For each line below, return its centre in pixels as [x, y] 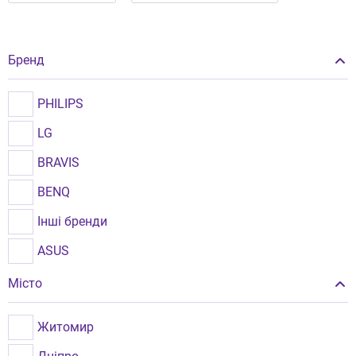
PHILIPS [60, 104]
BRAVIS [58, 163]
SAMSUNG [68, 280]
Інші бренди [72, 221]
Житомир [66, 327]
